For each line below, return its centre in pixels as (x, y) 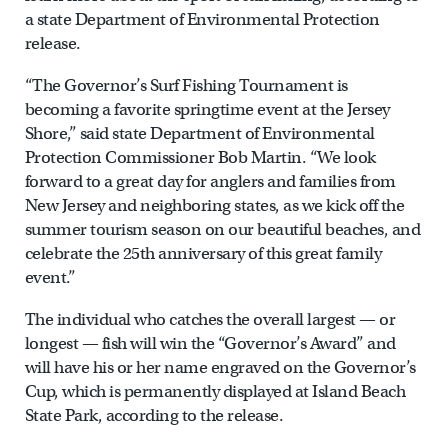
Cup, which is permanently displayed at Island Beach (215, 392)
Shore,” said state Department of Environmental (199, 134)
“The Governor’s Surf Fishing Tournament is (186, 86)
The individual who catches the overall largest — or (210, 320)
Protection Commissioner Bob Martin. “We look (200, 158)
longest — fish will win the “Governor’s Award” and (210, 344)
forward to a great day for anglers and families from (210, 182)
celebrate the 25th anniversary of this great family (203, 254)
